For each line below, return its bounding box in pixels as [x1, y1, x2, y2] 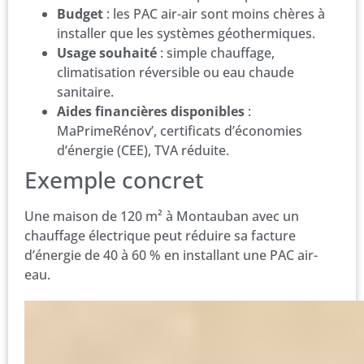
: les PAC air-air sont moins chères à [103, 4, 325, 23]
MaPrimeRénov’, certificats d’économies [57, 121, 302, 140]
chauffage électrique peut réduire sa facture [24, 226, 296, 245]
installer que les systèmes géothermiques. [57, 24, 315, 42]
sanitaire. [57, 82, 114, 101]
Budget [57, 4, 103, 23]
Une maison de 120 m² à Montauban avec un [24, 206, 299, 225]
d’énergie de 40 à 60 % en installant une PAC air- [24, 245, 318, 264]
